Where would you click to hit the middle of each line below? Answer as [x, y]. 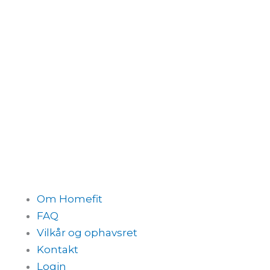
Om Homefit [70, 199]
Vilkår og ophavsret [87, 233]
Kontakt [58, 250]
